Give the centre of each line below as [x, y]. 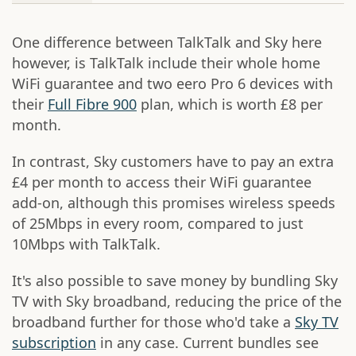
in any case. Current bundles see [207, 343]
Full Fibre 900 [92, 104]
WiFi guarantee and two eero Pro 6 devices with [172, 84]
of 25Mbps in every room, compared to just [158, 224]
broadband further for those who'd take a [153, 322]
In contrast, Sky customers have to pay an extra [173, 162]
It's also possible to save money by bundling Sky [175, 281]
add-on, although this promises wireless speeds [174, 203]
